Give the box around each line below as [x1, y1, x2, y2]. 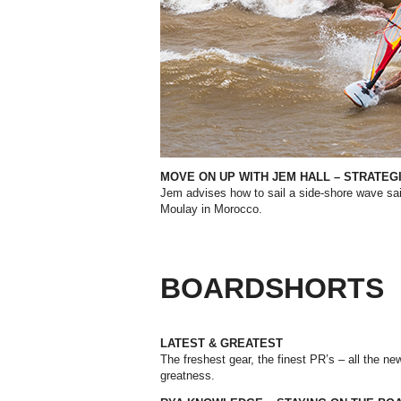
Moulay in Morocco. [160, 202, 262, 217]
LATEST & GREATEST [160, 337, 283, 351]
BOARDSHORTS [160, 272, 384, 305]
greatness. [160, 369, 215, 383]
